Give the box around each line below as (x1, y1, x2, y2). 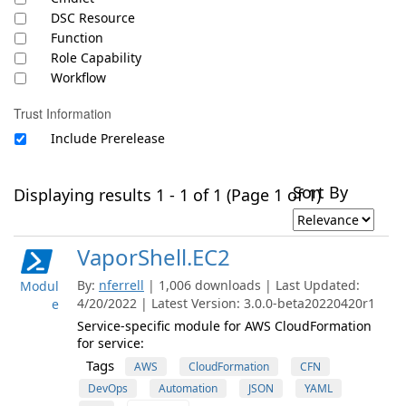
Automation (159, 381, 217, 396)
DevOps (88, 381, 128, 396)
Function (51, 29, 103, 46)
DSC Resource (51, 9, 135, 26)
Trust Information (14, 104, 111, 122)
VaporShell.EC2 (77, 242, 230, 272)
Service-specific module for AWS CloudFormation (77, 317, 372, 334)
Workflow (51, 69, 106, 86)
